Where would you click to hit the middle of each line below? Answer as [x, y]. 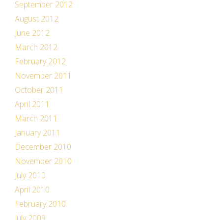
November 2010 [43, 161]
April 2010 [32, 190]
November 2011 [43, 76]
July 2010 [30, 175]
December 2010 [43, 147]
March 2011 [36, 118]
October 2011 [39, 90]
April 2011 [32, 104]
